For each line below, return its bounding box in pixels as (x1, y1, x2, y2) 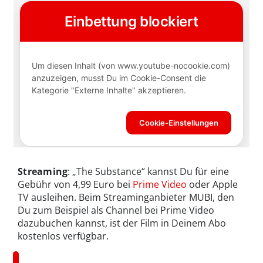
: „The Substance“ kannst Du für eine (68, 164, 230, 178)
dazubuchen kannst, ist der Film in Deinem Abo (18, 216, 226, 230)
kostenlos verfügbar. (18, 229, 109, 242)
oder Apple (187, 177, 238, 191)
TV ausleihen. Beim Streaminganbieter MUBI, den (18, 190, 234, 204)
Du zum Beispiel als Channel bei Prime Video (18, 203, 214, 217)
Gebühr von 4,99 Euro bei (18, 177, 133, 191)
